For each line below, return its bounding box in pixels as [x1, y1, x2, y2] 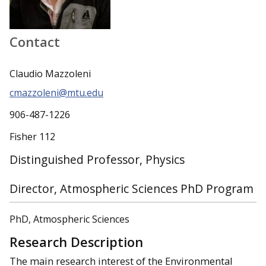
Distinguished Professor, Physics [9, 151, 185, 168]
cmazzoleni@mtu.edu [9, 86, 103, 100]
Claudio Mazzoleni [9, 67, 91, 81]
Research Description [9, 233, 143, 251]
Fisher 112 [9, 129, 55, 143]
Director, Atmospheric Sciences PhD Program [9, 180, 254, 197]
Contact [9, 32, 60, 50]
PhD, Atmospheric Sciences [9, 213, 129, 226]
